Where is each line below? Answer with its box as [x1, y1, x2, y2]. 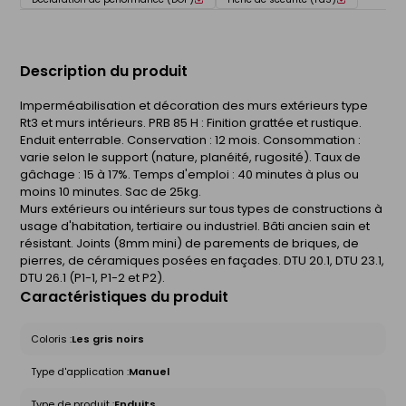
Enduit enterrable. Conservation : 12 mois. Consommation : [20, 131, 361, 149]
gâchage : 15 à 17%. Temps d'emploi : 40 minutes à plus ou [20, 166, 359, 183]
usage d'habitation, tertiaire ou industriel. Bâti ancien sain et [20, 217, 370, 235]
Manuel [129, 364, 169, 379]
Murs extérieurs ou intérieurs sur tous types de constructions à [20, 200, 382, 217]
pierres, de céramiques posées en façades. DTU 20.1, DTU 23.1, [20, 252, 384, 269]
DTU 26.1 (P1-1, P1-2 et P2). [20, 269, 165, 286]
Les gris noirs [72, 332, 144, 346]
